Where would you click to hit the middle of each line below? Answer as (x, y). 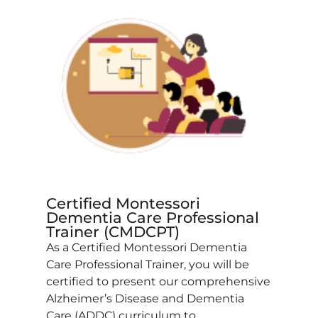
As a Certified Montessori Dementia (147, 247)
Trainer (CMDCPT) (113, 231)
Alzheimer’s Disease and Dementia (145, 298)
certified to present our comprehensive (158, 281)
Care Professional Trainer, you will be (148, 264)
